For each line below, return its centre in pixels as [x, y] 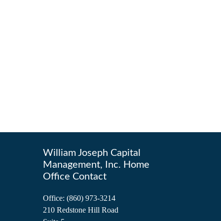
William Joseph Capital [92, 153]
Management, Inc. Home [96, 165]
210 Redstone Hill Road [81, 210]
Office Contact [75, 176]
